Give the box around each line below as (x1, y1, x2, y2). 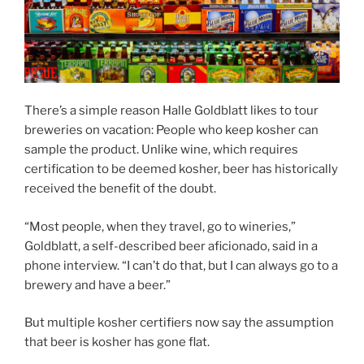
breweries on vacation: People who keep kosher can (24, 123, 318, 138)
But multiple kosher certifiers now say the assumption (24, 315, 334, 331)
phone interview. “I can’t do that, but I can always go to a (24, 258, 338, 273)
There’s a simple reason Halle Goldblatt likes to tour (24, 103, 318, 119)
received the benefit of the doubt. (24, 181, 216, 197)
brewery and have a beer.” (24, 277, 171, 292)
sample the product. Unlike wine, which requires (24, 142, 298, 158)
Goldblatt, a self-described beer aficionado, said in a (24, 238, 318, 253)
